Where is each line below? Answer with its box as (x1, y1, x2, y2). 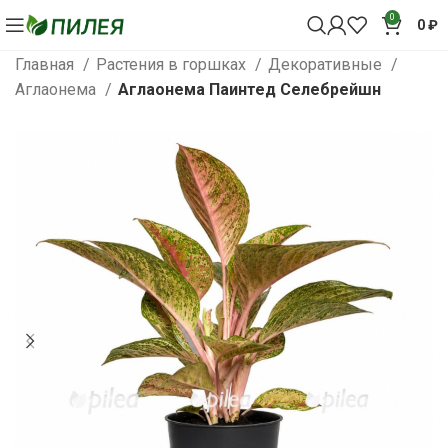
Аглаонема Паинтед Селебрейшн (118, 80, 381, 99)
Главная (15, 55, 78, 74)
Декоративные (268, 55, 386, 74)
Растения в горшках (96, 55, 250, 74)
